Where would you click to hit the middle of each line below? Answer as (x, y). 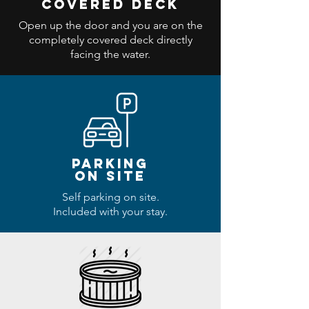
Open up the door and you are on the (110, 25)
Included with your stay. (110, 211)
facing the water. (110, 54)
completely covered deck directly (110, 40)
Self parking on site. (110, 197)
